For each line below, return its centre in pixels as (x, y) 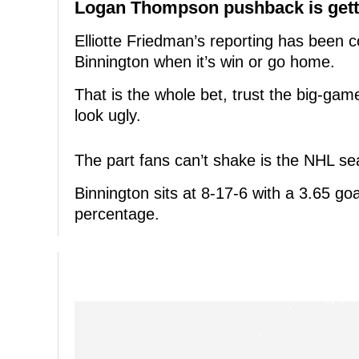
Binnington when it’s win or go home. (205, 62)
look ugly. (108, 116)
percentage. (117, 214)
